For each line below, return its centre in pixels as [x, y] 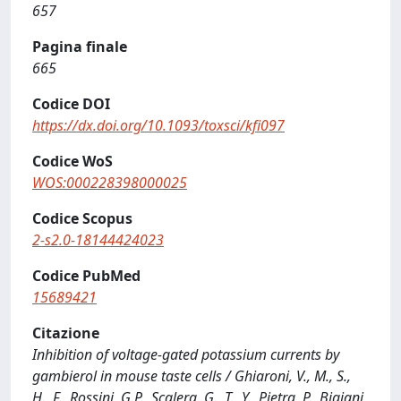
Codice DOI [71, 104]
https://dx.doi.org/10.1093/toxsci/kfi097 [158, 125]
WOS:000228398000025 [110, 183]
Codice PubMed [86, 276]
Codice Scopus [82, 218]
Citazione [66, 333]
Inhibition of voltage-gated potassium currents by [186, 354]
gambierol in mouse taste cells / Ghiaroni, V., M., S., [192, 376]
